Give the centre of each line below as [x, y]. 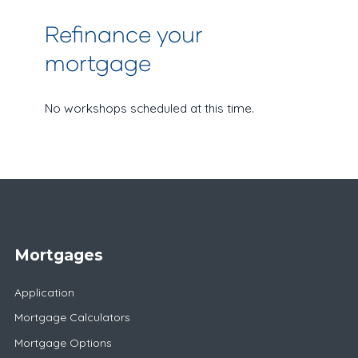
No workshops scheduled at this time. [149, 108]
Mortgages [58, 255]
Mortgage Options [63, 342]
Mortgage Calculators [72, 318]
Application [44, 292]
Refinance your [123, 33]
